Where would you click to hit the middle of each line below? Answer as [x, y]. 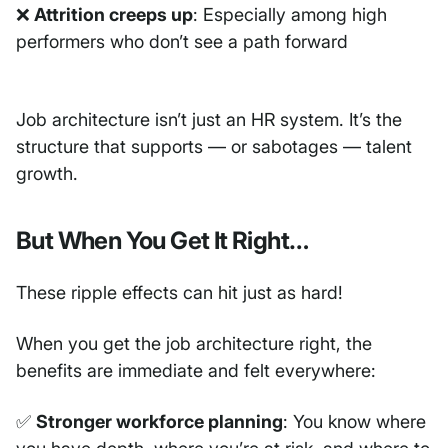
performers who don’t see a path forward [182, 42]
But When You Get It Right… [162, 241]
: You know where [354, 422]
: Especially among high [290, 15]
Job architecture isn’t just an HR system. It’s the [209, 120]
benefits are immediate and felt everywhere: [196, 371]
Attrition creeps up [111, 15]
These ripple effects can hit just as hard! [182, 293]
